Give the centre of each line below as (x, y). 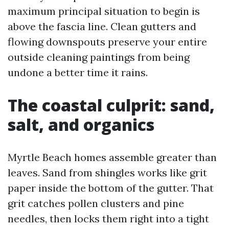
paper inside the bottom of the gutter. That (111, 188)
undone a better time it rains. (78, 72)
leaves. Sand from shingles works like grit (107, 173)
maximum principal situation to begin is (104, 11)
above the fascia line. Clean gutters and (102, 26)
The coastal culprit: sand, (111, 105)
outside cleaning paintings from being (99, 57)
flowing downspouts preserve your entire (107, 42)
